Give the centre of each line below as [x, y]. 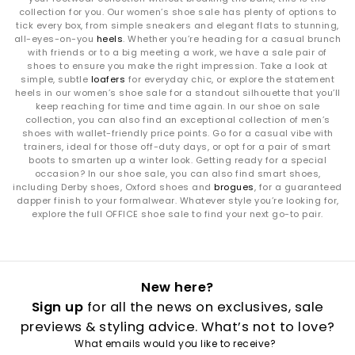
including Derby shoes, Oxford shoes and [114, 187]
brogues [234, 187]
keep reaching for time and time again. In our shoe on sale [177, 106]
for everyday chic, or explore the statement [230, 79]
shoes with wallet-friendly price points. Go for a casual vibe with [177, 133]
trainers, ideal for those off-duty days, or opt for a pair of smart [177, 146]
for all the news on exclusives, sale [204, 307]
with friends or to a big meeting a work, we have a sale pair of [177, 52]
